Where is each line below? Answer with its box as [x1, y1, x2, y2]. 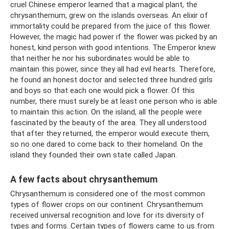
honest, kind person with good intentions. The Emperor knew [10, 43, 216, 52]
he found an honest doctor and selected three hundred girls [10, 75, 213, 84]
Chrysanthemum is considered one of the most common [10, 189, 205, 198]
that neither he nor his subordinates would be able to [10, 54, 190, 63]
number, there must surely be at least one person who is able [10, 97, 217, 106]
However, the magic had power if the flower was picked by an [10, 32, 217, 41]
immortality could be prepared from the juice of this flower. [10, 21, 211, 31]
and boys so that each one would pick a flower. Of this [10, 86, 195, 95]
